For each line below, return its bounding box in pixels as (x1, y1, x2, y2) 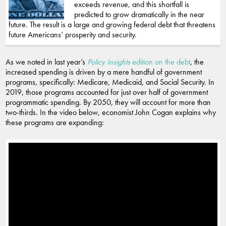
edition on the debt (130, 56, 190, 68)
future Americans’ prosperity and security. (9, 29, 137, 40)
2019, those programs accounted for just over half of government (6, 87, 208, 98)
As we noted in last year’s (6, 56, 87, 68)
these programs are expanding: (6, 117, 104, 128)
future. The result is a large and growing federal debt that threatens (9, 19, 215, 30)
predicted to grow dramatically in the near (74, 9, 204, 20)
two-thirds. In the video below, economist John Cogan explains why (6, 107, 216, 118)
